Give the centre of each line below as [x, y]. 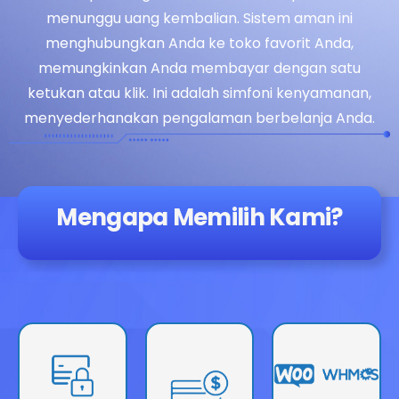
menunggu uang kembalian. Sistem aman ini [199, 19]
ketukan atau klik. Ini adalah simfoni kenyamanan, [199, 94]
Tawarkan [199, 385]
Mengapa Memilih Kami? [199, 218]
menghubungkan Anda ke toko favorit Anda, [199, 44]
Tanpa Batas [326, 385]
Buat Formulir [326, 364]
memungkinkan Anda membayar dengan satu [199, 69]
